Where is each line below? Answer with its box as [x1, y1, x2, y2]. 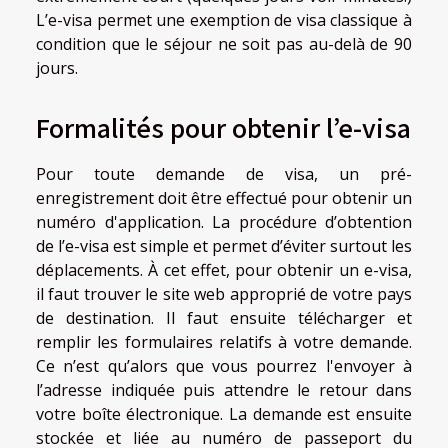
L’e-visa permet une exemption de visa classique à [36, 9, 412, 32]
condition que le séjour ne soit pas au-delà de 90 [36, 33, 412, 56]
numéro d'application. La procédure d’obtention [36, 210, 412, 233]
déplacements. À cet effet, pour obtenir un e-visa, [36, 258, 412, 281]
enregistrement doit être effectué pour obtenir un [36, 186, 412, 209]
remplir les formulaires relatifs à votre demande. [36, 330, 412, 353]
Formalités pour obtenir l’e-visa [36, 108, 411, 145]
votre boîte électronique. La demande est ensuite [36, 402, 412, 425]
